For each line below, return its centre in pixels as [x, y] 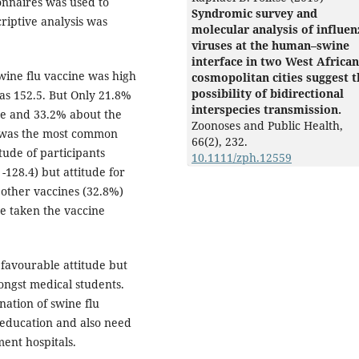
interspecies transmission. [266, 110]
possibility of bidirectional [268, 94]
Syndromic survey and [254, 14]
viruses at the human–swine [270, 46]
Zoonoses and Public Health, [267, 126]
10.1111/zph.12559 [242, 158]
